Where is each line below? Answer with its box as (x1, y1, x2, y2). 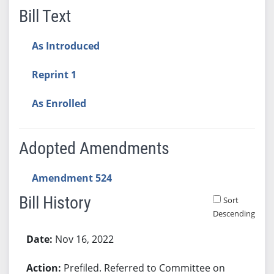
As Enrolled (31, 96, 86, 110)
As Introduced (31, 39, 100, 53)
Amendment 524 (31, 171, 112, 185)
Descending (212, 207, 255, 219)
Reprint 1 (31, 67, 76, 81)
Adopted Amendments (18, 138, 169, 158)
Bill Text (18, 6, 71, 26)
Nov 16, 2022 (54, 232, 114, 246)
